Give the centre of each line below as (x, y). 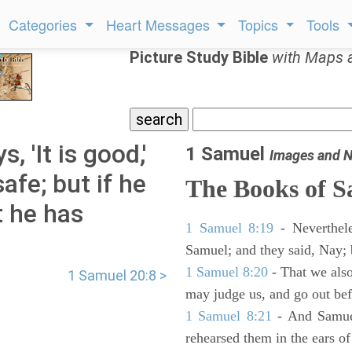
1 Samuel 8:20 (227, 272)
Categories (45, 24)
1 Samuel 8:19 (230, 228)
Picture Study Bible (201, 57)
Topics (260, 24)
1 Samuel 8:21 (229, 316)
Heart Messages (159, 24)
